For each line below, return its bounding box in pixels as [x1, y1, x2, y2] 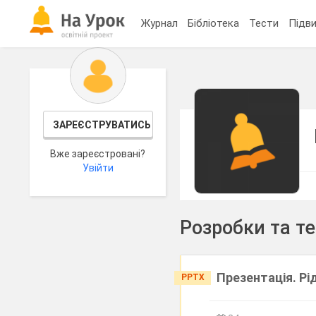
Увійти [82, 162, 114, 174]
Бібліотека [188, 16, 240, 30]
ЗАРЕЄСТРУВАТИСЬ [52, 119, 151, 130]
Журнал [141, 16, 178, 30]
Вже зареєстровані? [50, 148, 146, 159]
